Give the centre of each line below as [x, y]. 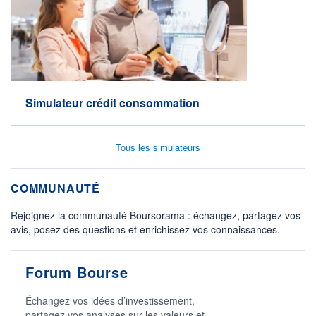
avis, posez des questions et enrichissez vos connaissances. [145, 230]
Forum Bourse [77, 272]
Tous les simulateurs [158, 147]
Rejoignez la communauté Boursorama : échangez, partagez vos [156, 215]
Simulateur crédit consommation [113, 103]
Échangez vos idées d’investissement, [110, 301]
